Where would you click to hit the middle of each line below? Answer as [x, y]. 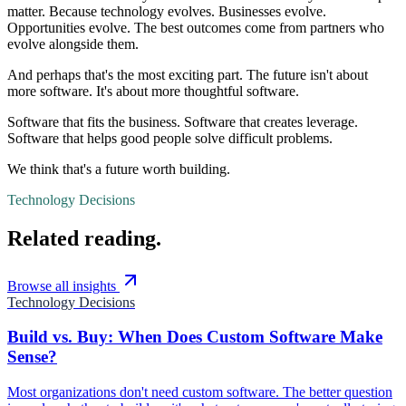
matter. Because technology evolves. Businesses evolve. [167, 11]
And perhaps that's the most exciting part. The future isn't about [188, 74]
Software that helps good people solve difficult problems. [170, 138]
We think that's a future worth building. [119, 169]
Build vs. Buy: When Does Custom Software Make [195, 337]
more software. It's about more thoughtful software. [153, 91]
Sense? [32, 357]
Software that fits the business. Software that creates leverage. [183, 121]
